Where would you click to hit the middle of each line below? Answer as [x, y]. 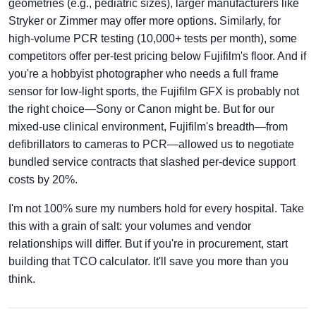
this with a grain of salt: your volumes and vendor [130, 226]
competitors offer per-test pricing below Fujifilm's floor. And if [157, 56]
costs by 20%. [43, 179]
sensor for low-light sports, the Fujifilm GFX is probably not [154, 91]
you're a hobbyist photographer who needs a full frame [144, 73]
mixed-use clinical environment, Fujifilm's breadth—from [148, 126]
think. [22, 279]
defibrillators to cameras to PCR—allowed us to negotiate [151, 144]
